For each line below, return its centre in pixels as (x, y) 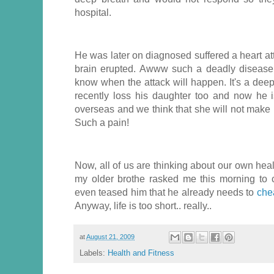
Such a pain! (102, 123)
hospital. (93, 12)
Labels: (94, 253)
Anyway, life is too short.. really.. (143, 206)
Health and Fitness (141, 253)
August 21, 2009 (110, 236)
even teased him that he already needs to (166, 192)
